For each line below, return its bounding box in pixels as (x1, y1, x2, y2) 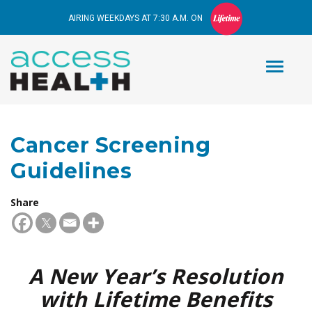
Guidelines (10, 158, 132, 184)
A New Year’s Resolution (29, 262, 283, 290)
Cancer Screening (10, 132, 210, 158)
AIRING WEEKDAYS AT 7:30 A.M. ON (68, 13, 203, 23)
